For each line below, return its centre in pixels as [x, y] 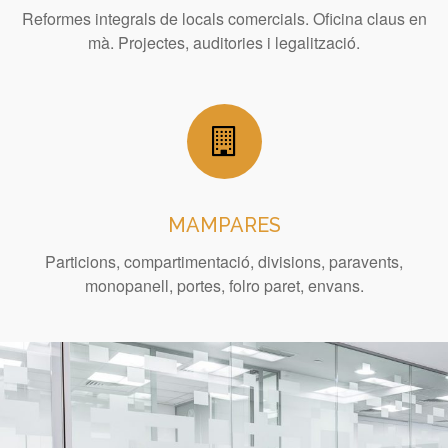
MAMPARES [224, 224]
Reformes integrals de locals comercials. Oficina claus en [224, 18]
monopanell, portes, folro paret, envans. [224, 285]
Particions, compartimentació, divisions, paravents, [224, 261]
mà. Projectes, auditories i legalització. [224, 42]
